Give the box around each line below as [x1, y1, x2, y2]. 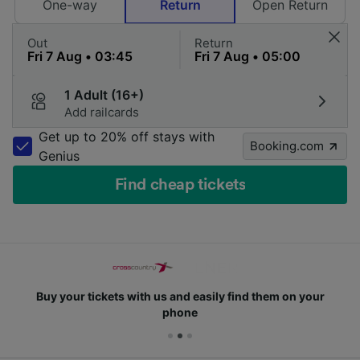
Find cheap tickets [114, 177, 246, 194]
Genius [39, 148, 80, 165]
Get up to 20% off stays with [39, 129, 215, 145]
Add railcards [64, 104, 139, 121]
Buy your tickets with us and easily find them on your [35, 289, 325, 304]
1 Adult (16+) [64, 87, 144, 104]
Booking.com [250, 138, 324, 154]
